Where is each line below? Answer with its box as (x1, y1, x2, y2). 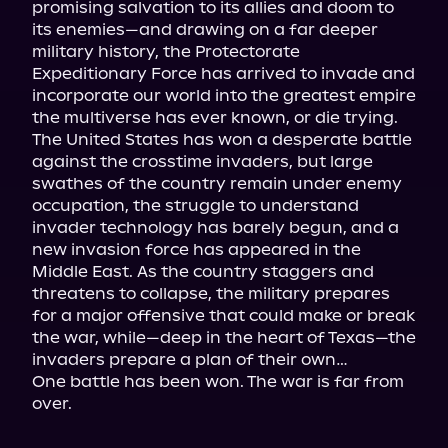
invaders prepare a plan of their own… (32, 350, 348, 369)
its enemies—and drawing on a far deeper (32, 20, 378, 39)
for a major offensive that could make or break (32, 306, 415, 325)
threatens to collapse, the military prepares (32, 284, 390, 303)
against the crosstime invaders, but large (32, 152, 373, 171)
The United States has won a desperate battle (32, 130, 412, 149)
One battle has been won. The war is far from (32, 372, 404, 391)
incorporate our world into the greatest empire (32, 86, 416, 105)
